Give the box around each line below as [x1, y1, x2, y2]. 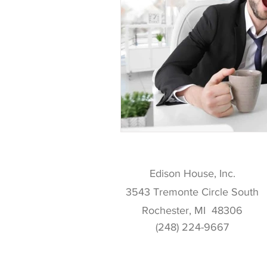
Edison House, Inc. [149, 167, 235, 179]
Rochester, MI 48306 [142, 204, 243, 216]
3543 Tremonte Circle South [126, 185, 259, 198]
